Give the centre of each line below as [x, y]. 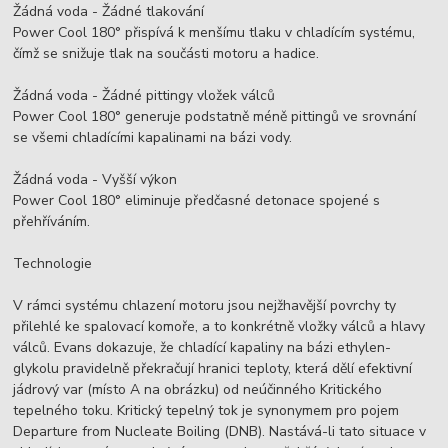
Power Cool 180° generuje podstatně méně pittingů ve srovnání [215, 117]
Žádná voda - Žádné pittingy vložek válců [144, 96]
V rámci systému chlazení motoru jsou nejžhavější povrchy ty [205, 306]
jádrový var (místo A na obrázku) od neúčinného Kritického [198, 390]
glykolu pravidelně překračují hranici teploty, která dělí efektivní [213, 369]
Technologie [53, 264]
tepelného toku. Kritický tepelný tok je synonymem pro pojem [206, 411]
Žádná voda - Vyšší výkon [95, 180]
